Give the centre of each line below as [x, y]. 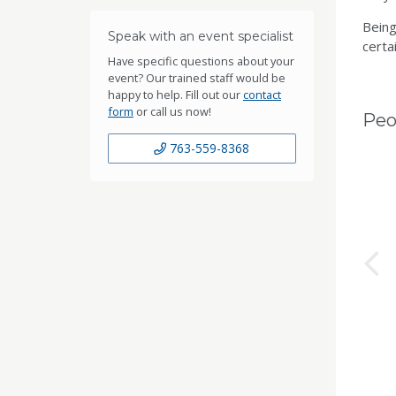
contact [262, 95]
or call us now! [172, 111]
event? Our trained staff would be [197, 78]
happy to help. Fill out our [175, 95]
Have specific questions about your [201, 61]
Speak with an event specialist [201, 36]
